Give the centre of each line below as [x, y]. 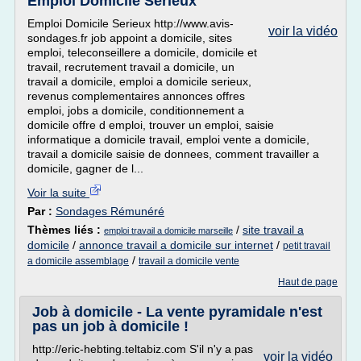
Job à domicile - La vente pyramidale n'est [177, 312]
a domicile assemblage [78, 261]
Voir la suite [58, 193]
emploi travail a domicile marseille [168, 230]
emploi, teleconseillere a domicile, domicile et [142, 52]
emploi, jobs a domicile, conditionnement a [136, 110]
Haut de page [308, 282]
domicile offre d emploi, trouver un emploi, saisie [151, 125]
